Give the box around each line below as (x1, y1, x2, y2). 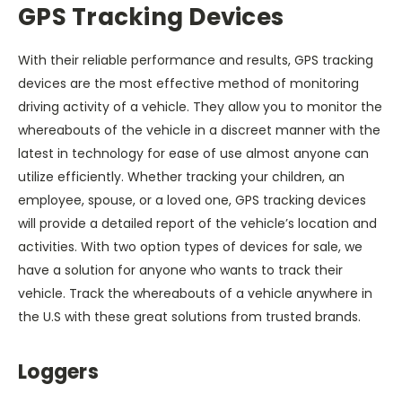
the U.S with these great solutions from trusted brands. (18, 307, 361, 326)
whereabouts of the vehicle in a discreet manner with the (18, 120, 380, 139)
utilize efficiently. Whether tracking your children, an (18, 167, 345, 186)
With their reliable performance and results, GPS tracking (18, 50, 373, 69)
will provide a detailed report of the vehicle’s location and (18, 214, 377, 232)
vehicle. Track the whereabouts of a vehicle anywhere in (18, 284, 372, 302)
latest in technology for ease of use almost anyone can (18, 144, 369, 162)
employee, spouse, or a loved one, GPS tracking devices (18, 190, 366, 209)
